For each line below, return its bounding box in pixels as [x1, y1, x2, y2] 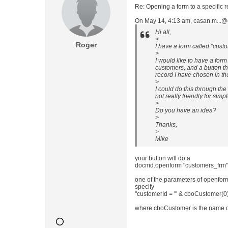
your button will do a [135, 155, 190, 162]
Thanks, [155, 121, 177, 128]
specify [135, 183, 154, 190]
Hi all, [155, 28, 171, 36]
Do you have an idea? [155, 107, 216, 114]
